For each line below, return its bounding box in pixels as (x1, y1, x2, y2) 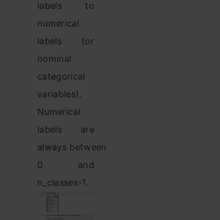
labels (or (37, 36, 94, 47)
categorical (37, 71, 85, 82)
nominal (37, 54, 72, 64)
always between (37, 142, 107, 153)
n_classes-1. (37, 177, 91, 188)
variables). (37, 89, 82, 100)
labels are (37, 124, 94, 135)
